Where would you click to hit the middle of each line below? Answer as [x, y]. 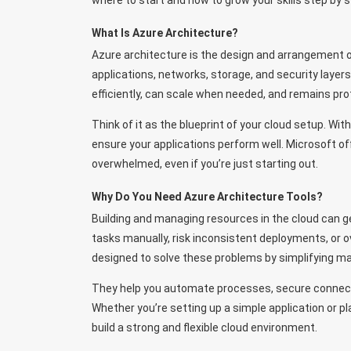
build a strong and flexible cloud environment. [204, 327]
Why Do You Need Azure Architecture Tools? [207, 196]
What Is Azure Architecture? [165, 33]
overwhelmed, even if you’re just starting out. [205, 164]
